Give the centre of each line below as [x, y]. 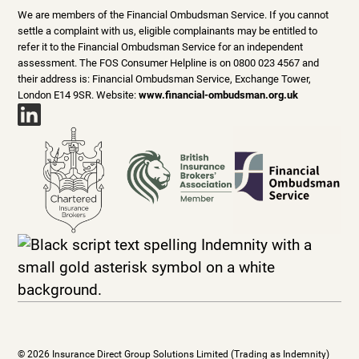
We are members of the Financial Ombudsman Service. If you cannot [173, 14]
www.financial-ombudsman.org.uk [219, 95]
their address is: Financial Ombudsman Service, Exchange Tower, [165, 79]
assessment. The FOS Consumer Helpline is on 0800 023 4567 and [169, 63]
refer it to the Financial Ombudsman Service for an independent [161, 46]
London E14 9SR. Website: [79, 95]
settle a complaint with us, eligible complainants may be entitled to [168, 30]
